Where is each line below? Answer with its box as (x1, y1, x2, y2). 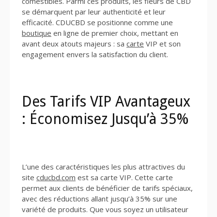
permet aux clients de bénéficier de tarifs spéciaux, (22, 183, 193, 193)
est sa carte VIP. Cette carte (76, 172, 173, 183)
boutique (22, 28, 51, 38)
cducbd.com (36, 172, 76, 183)
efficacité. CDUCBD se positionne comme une (22, 17, 173, 27)
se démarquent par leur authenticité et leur (22, 6, 166, 16)
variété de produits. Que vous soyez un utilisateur (22, 204, 188, 215)
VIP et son (144, 38, 181, 48)
